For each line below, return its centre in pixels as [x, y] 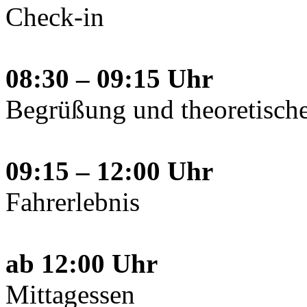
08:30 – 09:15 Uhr [109, 78]
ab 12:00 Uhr [82, 263]
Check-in [55, 16]
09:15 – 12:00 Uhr [109, 171]
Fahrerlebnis [73, 201]
